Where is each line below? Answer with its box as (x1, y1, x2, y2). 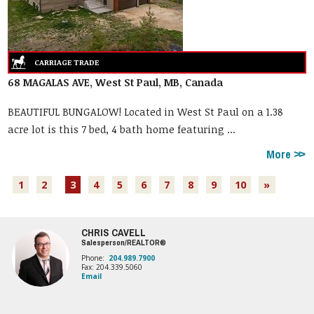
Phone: (81, 253, 109, 264)
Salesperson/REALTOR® (81, 237, 166, 249)
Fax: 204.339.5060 (81, 262, 142, 273)
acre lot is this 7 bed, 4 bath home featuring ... (8, 123, 236, 137)
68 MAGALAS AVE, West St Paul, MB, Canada (8, 76, 224, 90)
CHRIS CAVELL (81, 226, 146, 240)
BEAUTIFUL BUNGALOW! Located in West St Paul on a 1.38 (8, 105, 284, 119)
